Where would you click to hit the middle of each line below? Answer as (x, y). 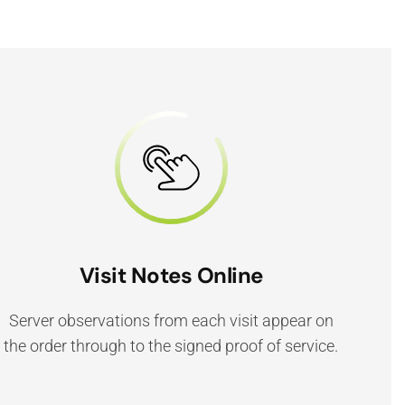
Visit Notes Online (171, 275)
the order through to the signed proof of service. (171, 346)
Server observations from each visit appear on (171, 320)
